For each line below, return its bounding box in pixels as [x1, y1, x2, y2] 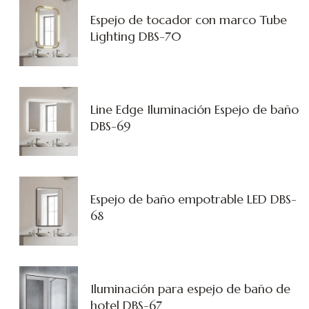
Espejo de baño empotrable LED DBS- [90, 190, 297, 207]
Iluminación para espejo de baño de [90, 280, 290, 297]
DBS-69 [90, 117, 131, 134]
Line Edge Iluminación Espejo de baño [90, 101, 299, 117]
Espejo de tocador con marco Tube [90, 11, 287, 28]
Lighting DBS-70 [90, 28, 181, 44]
